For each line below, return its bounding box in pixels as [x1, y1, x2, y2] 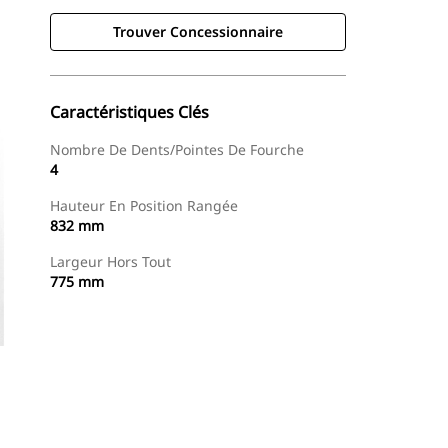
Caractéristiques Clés [50, 101, 209, 123]
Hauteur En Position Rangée [50, 196, 238, 215]
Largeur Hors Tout [50, 252, 171, 271]
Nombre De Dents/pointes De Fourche [50, 140, 304, 159]
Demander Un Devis [205, 412, 323, 429]
